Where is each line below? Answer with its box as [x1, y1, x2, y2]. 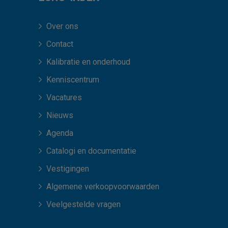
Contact [46, 39, 74, 49]
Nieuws [46, 110, 74, 121]
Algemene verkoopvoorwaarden [46, 182, 160, 192]
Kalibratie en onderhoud [46, 57, 131, 67]
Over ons [46, 21, 79, 32]
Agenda [46, 128, 74, 138]
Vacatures [46, 93, 82, 103]
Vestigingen [46, 164, 90, 174]
